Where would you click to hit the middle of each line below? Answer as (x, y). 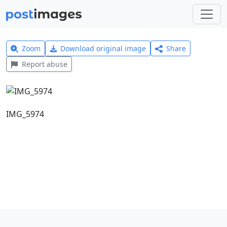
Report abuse (44, 64)
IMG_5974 (25, 114)
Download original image (103, 48)
